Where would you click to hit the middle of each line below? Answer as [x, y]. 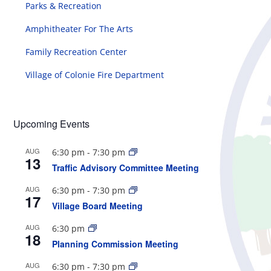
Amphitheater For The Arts [80, 28]
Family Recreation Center [77, 51]
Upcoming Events [52, 123]
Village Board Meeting [98, 205]
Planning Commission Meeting [116, 243]
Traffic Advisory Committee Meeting [126, 167]
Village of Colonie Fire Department [95, 74]
